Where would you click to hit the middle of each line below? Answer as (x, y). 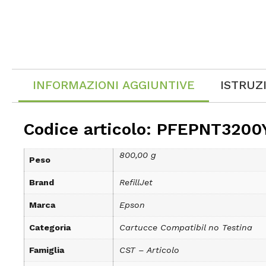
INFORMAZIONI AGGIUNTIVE (114, 85)
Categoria (50, 227)
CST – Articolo (149, 250)
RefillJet (136, 182)
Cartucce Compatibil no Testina (186, 227)
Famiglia (47, 250)
